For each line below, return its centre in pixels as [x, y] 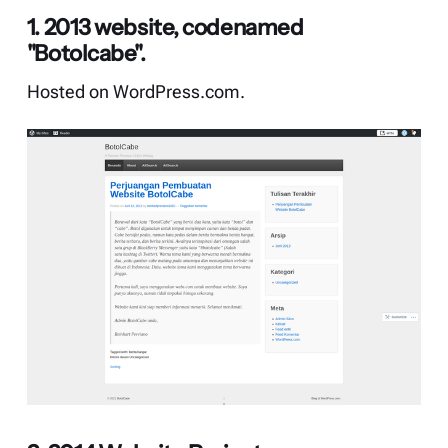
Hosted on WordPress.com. [135, 92]
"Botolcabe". [86, 53]
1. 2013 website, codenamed [165, 27]
